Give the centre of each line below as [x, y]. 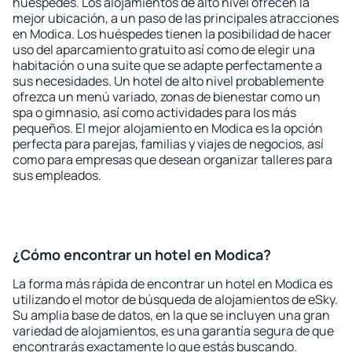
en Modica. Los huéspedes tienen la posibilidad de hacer [172, 34]
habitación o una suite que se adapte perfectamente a [167, 65]
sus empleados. [57, 175]
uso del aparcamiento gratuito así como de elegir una [164, 49]
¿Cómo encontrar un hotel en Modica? [142, 255]
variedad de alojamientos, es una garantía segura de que [173, 331]
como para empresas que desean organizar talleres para [172, 159]
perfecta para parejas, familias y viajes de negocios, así [168, 144]
